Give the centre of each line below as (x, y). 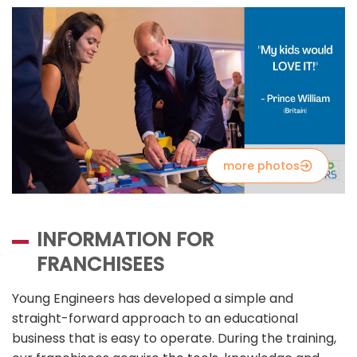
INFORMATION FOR (125, 240)
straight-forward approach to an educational (155, 319)
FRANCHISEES (100, 265)
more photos (261, 166)
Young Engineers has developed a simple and (153, 299)
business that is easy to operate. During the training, (174, 339)
